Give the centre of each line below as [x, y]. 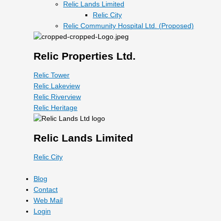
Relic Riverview [57, 97]
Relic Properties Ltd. [85, 56]
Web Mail [48, 200]
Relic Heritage [55, 108]
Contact [46, 189]
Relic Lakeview [57, 86]
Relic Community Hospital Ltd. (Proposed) [129, 26]
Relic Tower [52, 75]
